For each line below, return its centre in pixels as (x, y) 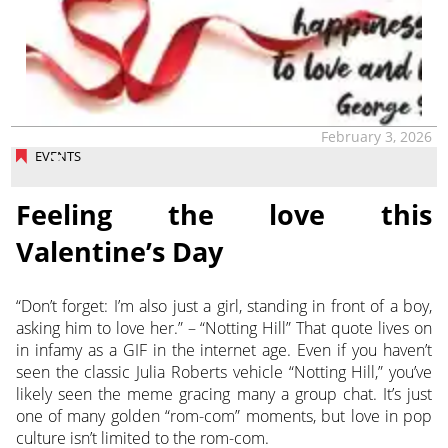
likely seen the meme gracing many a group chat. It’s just (224, 393)
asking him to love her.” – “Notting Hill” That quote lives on (224, 327)
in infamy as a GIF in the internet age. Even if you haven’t (224, 349)
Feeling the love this (224, 214)
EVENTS (57, 155)
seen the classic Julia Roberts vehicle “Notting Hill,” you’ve (224, 371)
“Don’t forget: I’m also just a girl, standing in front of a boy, (224, 305)
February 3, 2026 (377, 137)
